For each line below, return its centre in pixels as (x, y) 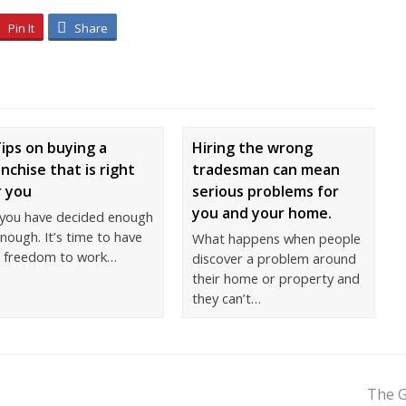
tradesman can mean (266, 169)
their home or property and (275, 278)
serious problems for (265, 191)
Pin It (21, 28)
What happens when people (276, 238)
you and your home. (261, 213)
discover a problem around (274, 258)
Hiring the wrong (252, 148)
